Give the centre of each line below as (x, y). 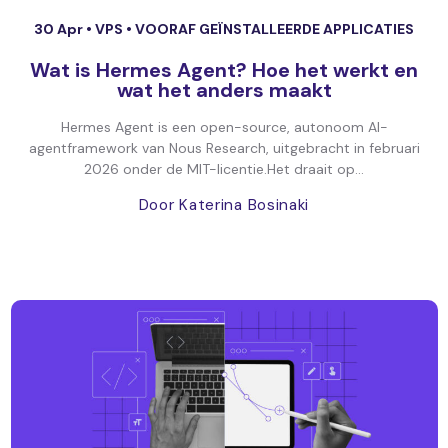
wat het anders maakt (224, 90)
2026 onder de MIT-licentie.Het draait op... (224, 169)
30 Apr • (64, 29)
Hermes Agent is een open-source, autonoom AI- (224, 127)
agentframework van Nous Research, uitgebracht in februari (224, 148)
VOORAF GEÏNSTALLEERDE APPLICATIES (274, 29)
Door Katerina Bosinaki (224, 205)
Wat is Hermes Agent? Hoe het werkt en (224, 70)
